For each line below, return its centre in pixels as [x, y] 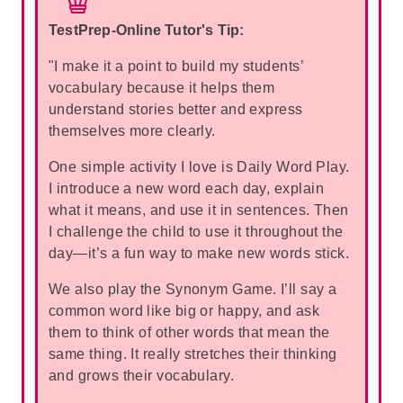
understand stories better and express [176, 109]
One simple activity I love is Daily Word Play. [199, 167]
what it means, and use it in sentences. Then [199, 210]
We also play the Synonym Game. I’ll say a [193, 289]
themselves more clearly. [132, 131]
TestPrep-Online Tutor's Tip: [147, 30]
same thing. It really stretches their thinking [193, 354]
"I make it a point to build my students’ [176, 66]
